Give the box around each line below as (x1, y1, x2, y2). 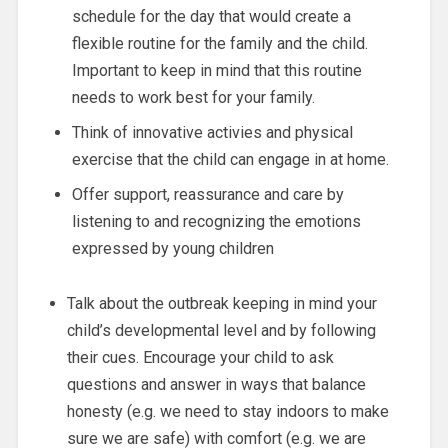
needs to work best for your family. (71, 88, 315, 108)
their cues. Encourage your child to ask (66, 348, 334, 368)
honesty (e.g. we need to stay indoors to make (66, 402, 389, 422)
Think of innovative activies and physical (71, 123, 353, 143)
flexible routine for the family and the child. (71, 34, 368, 54)
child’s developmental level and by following (66, 321, 376, 341)
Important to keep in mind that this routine (71, 61, 362, 81)
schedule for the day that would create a (71, 7, 351, 27)
